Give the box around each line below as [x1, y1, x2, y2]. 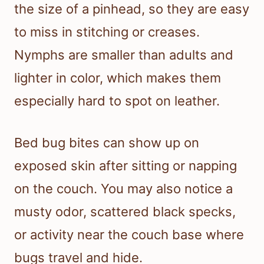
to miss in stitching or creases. [14, 24, 200, 40]
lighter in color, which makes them [14, 70, 221, 86]
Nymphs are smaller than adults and [14, 47, 233, 63]
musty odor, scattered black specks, [14, 204, 236, 220]
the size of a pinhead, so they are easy [14, 1, 249, 17]
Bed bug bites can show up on [14, 135, 199, 151]
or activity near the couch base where [14, 227, 244, 243]
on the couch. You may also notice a [14, 181, 233, 197]
